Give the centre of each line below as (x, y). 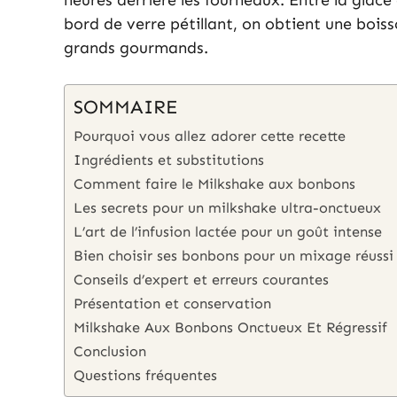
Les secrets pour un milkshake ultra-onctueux (227, 208)
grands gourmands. (136, 48)
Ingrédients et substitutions (169, 160)
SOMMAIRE (125, 108)
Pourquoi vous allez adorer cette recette (210, 136)
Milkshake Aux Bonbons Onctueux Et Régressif (230, 328)
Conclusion (110, 352)
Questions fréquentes (145, 376)
